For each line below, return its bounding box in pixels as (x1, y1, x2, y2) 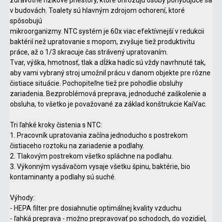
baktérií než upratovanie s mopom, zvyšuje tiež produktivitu (10, 37, 195, 46)
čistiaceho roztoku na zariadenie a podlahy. (10, 141, 144, 150)
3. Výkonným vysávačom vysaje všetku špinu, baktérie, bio (10, 162, 190, 170)
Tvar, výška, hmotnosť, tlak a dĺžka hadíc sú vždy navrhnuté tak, (10, 58, 206, 66)
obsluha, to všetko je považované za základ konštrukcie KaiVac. (10, 100, 207, 108)
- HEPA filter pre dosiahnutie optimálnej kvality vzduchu (10, 204, 181, 212)
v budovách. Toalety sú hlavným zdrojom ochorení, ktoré (10, 6, 185, 14)
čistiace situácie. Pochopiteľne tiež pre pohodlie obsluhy (10, 79, 183, 87)
